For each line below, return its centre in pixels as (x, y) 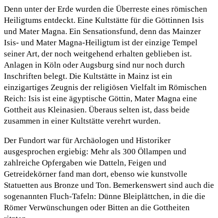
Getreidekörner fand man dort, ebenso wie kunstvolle (96, 174)
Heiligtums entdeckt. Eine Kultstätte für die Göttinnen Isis (104, 20)
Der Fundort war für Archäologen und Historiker (87, 140)
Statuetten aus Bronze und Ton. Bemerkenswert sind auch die (109, 185)
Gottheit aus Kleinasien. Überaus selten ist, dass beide (97, 109)
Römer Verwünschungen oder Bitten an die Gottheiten (97, 207)
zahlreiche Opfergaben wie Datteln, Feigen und (85, 163)
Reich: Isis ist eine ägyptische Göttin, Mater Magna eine (100, 98)
